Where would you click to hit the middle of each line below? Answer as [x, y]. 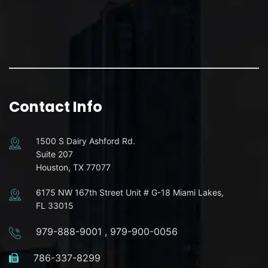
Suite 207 [54, 154]
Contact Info [56, 106]
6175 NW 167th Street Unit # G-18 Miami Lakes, [130, 192]
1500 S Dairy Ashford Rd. [86, 141]
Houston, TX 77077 [73, 167]
